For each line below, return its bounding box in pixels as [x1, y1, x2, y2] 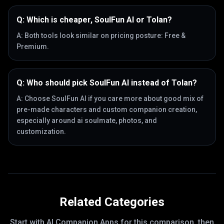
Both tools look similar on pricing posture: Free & [24, 31, 185, 39]
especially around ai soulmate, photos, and [16, 116, 157, 124]
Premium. [16, 42, 49, 50]
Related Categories [59, 195, 164, 209]
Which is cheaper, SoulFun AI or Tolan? [26, 15, 172, 24]
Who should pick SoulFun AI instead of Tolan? [26, 78, 197, 87]
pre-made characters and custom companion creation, [16, 105, 197, 113]
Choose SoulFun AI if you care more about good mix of [24, 94, 203, 102]
